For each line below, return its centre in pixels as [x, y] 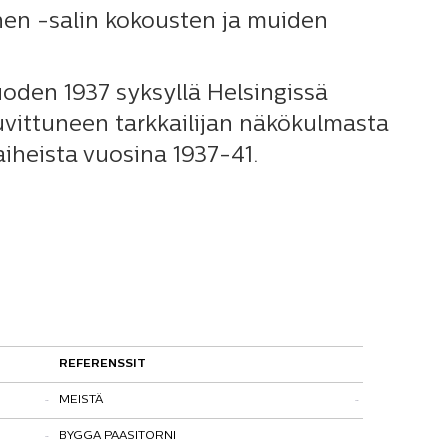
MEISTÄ [81, 399]
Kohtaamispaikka [134, 435]
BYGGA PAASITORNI [117, 435]
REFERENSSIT [102, 363]
